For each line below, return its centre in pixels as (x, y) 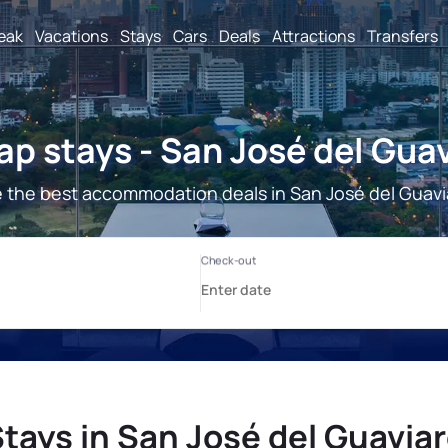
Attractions (313, 35)
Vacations (71, 35)
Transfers (402, 35)
